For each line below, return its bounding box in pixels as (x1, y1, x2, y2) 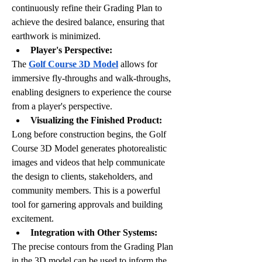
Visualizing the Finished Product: (30, 115, 162, 125)
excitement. (12, 213, 54, 223)
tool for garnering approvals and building (12, 199, 163, 209)
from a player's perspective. (12, 101, 115, 111)
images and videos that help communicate (12, 157, 165, 167)
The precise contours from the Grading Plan (12, 241, 173, 251)
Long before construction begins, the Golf (12, 129, 166, 139)
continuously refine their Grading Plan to (12, 2, 162, 13)
